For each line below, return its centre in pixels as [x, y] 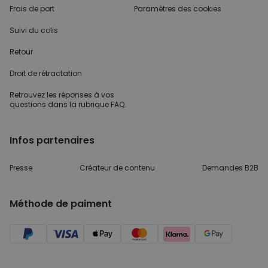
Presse [21, 168]
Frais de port [32, 9]
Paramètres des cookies [178, 9]
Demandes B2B [230, 168]
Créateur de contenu [117, 168]
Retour [21, 52]
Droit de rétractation [46, 74]
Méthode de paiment [61, 204]
